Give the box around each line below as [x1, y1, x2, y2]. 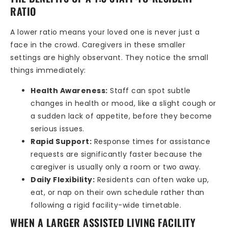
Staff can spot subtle [107, 85, 191, 96]
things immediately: [10, 65, 86, 76]
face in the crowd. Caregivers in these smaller [10, 40, 185, 50]
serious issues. [31, 123, 84, 134]
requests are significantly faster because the [31, 149, 203, 159]
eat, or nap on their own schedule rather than [31, 187, 205, 197]
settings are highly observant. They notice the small [10, 52, 208, 63]
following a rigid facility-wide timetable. [31, 199, 181, 210]
